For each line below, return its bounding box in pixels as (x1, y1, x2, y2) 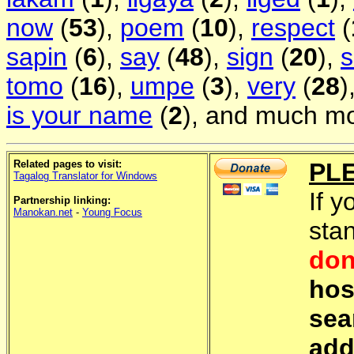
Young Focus (82, 206, 142, 219)
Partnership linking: (13, 194, 111, 207)
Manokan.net (13, 206, 73, 219)
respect (251, 13, 335, 43)
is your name (6, 101, 153, 130)
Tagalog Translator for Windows (13, 170, 157, 183)
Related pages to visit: (13, 158, 122, 171)
